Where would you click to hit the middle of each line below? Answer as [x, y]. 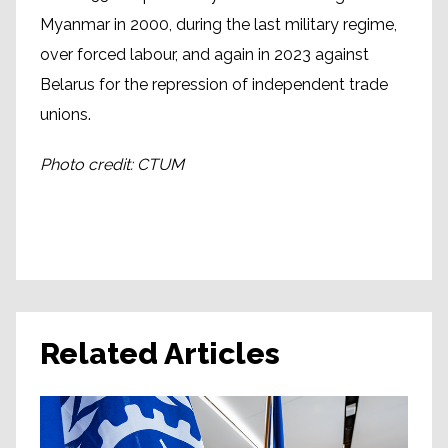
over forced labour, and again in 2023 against [204, 55]
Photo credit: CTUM [112, 165]
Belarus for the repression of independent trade [214, 85]
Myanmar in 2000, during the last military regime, [218, 25]
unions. [65, 115]
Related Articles [160, 354]
